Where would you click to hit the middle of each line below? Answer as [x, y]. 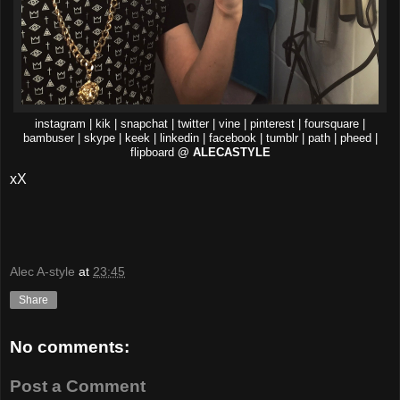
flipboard [154, 152]
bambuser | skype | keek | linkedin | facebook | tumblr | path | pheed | [200, 138]
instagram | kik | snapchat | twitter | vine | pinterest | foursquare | [200, 124]
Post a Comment [78, 386]
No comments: [70, 347]
